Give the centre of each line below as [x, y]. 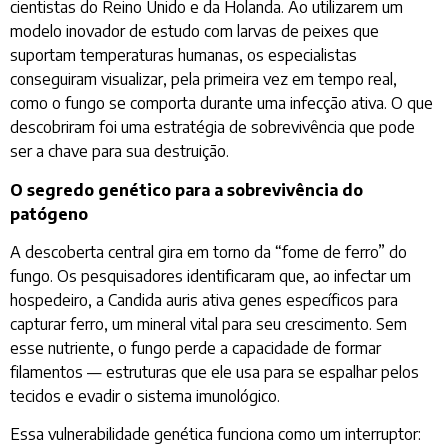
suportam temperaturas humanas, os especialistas [183, 55]
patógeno [49, 213]
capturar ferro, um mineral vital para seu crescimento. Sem [208, 324]
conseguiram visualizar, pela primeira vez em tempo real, [203, 79]
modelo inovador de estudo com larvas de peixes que [194, 31]
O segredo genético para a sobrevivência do [186, 189]
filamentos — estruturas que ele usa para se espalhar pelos [214, 372]
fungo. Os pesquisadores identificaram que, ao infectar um [210, 276]
